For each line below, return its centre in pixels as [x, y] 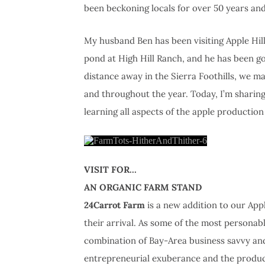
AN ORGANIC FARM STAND [143, 188]
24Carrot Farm [114, 205]
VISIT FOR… [110, 170]
